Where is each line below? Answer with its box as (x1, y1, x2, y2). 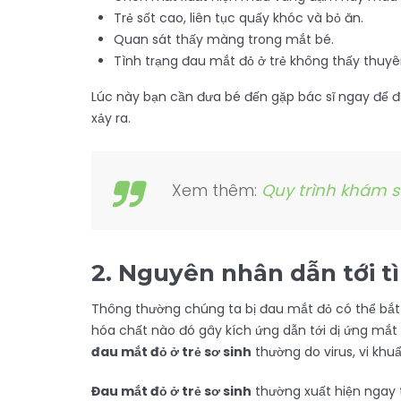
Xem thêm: (172, 179, 261, 201)
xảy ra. (91, 109, 131, 127)
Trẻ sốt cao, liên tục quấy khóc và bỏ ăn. (114, 9, 363, 27)
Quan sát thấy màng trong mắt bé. (114, 30, 334, 48)
